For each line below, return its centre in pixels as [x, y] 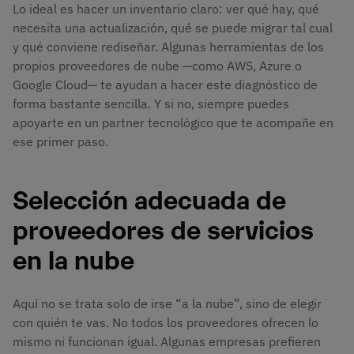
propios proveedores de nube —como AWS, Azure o [157, 65]
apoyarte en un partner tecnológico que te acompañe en [173, 122]
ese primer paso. [60, 141]
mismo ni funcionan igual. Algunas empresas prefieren [167, 341]
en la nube [73, 258]
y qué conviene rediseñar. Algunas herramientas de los [168, 46]
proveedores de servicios [163, 228]
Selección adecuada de [149, 198]
